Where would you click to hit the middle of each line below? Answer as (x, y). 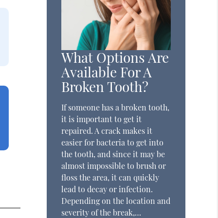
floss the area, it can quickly (110, 178)
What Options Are (115, 57)
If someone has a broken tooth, (116, 108)
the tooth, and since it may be (113, 154)
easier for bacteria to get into (113, 143)
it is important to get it (102, 119)
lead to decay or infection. (107, 189)
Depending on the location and (116, 201)
